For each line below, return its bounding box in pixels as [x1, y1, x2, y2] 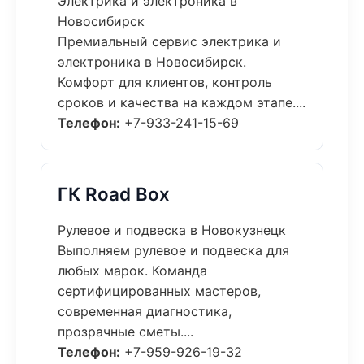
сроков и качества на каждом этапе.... [58, 94, 305, 110]
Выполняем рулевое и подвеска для [58, 242, 289, 258]
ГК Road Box [58, 183, 170, 205]
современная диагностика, [58, 303, 232, 319]
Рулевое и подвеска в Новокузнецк [58, 222, 286, 238]
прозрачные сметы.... [58, 323, 193, 340]
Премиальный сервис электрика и [58, 33, 281, 50]
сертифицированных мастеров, [58, 283, 261, 299]
